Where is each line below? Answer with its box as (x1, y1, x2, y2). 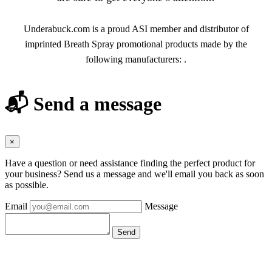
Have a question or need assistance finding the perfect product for (5, 158, 255, 169)
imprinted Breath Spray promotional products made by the (25, 39, 247, 50)
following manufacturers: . (86, 54, 186, 65)
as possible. (5, 180, 49, 191)
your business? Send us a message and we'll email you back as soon (5, 169, 264, 180)
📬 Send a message (5, 92, 161, 115)
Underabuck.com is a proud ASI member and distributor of (23, 24, 249, 35)
